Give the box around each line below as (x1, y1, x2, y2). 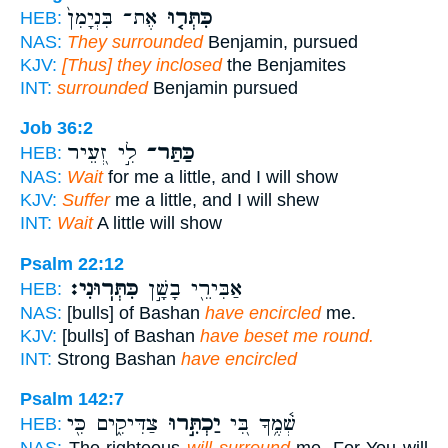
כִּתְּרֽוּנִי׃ (67, 275, 138, 302)
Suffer (62, 190, 110, 211)
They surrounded (67, 31, 203, 52)
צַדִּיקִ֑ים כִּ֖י (67, 411, 158, 438)
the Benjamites (222, 54, 346, 75)
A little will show (93, 213, 222, 234)
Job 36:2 (20, 118, 93, 139)
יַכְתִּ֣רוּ (158, 411, 220, 438)
